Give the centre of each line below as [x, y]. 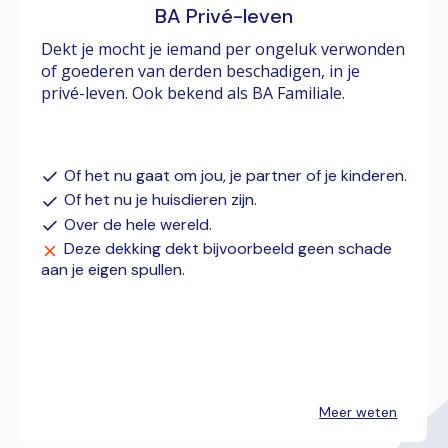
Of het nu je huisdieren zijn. [160, 200]
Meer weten [358, 411]
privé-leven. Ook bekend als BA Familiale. [192, 93]
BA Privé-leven [224, 16]
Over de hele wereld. [137, 224]
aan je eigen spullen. [112, 269]
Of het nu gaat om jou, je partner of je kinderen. [235, 175]
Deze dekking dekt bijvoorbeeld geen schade [227, 249]
